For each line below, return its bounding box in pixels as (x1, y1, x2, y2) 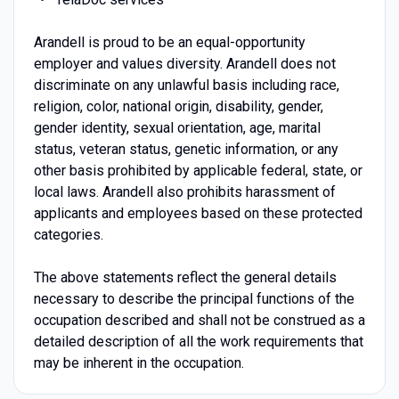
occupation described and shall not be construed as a (33, 311, 365, 329)
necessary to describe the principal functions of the (33, 289, 354, 307)
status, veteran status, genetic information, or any (33, 140, 338, 158)
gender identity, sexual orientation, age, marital (33, 118, 321, 136)
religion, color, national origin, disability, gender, (33, 97, 323, 115)
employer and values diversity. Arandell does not (33, 54, 336, 72)
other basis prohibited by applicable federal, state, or (33, 161, 362, 179)
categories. (33, 225, 103, 243)
